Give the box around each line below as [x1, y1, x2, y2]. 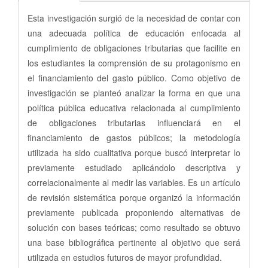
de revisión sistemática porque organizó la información [28, 191, 240, 204]
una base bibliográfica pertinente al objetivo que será [28, 236, 240, 249]
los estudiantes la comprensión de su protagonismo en [28, 57, 240, 69]
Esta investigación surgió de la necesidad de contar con [28, 12, 240, 25]
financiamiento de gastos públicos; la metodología [28, 132, 240, 144]
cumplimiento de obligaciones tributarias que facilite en [28, 42, 240, 54]
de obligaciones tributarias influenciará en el [28, 117, 240, 129]
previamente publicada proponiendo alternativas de [28, 206, 240, 219]
